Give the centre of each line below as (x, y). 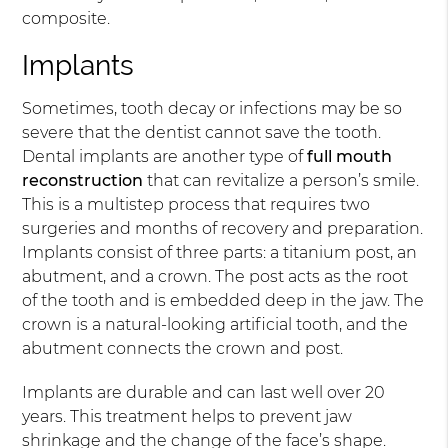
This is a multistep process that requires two (196, 204)
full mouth (350, 156)
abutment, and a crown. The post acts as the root (215, 276)
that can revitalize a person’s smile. (281, 180)
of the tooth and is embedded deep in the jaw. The (223, 300)
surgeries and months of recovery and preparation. (223, 228)
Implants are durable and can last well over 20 (204, 392)
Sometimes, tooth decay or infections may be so (212, 108)
